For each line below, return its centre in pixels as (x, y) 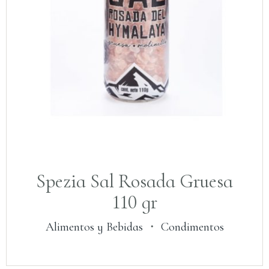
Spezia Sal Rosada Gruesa (134, 181)
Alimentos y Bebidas (94, 227)
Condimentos (192, 227)
